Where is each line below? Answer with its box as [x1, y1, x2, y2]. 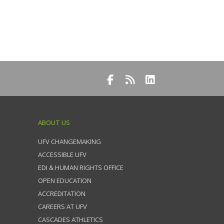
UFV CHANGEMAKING [38, 137, 101, 146]
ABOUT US [38, 118, 70, 127]
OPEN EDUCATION [38, 176, 91, 185]
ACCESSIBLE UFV [38, 150, 86, 159]
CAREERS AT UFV [38, 202, 87, 211]
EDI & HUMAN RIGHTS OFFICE [38, 163, 123, 172]
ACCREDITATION [38, 189, 85, 198]
